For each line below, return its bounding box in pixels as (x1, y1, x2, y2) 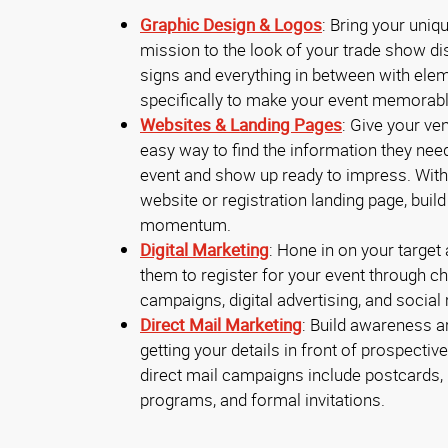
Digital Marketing (140, 238, 269, 262)
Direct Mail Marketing (140, 313, 302, 337)
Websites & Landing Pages (140, 113, 342, 137)
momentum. (140, 213, 231, 237)
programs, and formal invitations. (140, 388, 385, 412)
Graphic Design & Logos (140, 13, 322, 37)
